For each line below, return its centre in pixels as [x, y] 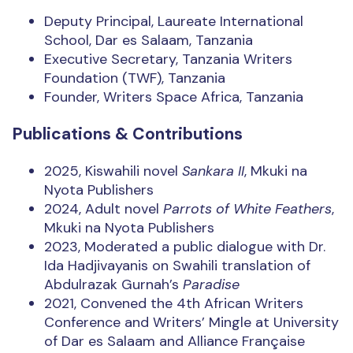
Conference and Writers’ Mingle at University [191, 323]
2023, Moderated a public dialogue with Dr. [185, 247]
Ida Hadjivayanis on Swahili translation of [177, 266]
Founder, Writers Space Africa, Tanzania [174, 97]
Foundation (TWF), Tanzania [135, 78]
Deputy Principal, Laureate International [174, 22]
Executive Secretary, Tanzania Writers [168, 59]
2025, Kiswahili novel [113, 171]
